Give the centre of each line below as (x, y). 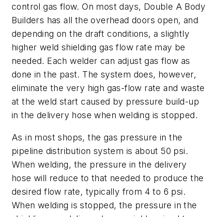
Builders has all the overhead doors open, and (105, 20)
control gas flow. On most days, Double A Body (108, 6)
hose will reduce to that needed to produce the (108, 178)
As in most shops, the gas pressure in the (97, 137)
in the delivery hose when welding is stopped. (105, 115)
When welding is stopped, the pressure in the (104, 205)
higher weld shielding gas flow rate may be (99, 47)
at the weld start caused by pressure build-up (105, 101)
